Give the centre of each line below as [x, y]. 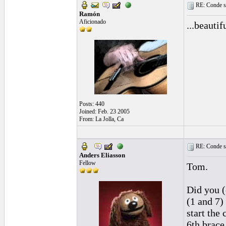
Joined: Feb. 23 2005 [104, 111]
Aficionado [93, 22]
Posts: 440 [92, 104]
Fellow [88, 163]
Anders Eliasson [102, 155]
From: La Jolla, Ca [101, 119]
